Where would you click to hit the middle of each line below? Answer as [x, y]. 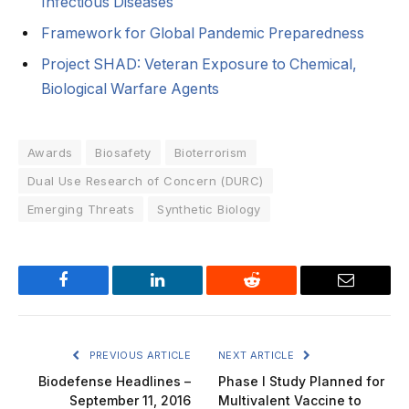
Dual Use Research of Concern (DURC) [146, 180]
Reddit [272, 294]
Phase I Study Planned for [301, 381]
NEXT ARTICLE [258, 355]
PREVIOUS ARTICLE [138, 355]
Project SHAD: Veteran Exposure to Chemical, [199, 64]
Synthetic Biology [209, 209]
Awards [50, 152]
